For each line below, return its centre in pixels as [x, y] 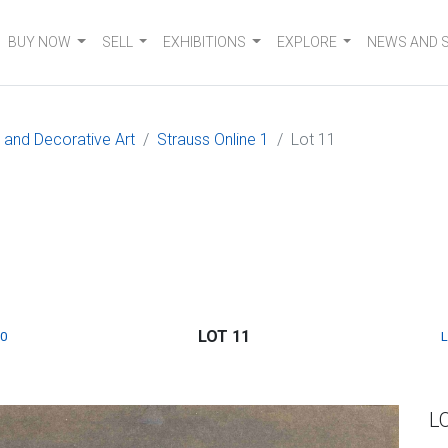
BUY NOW [40, 42]
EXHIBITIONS [205, 42]
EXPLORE [306, 42]
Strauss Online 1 [213, 139]
